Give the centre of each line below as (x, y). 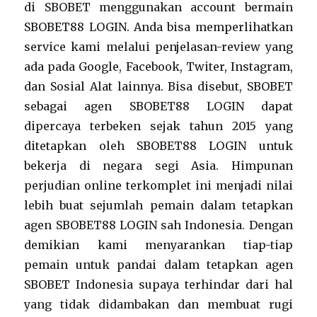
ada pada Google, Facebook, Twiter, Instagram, (158, 67)
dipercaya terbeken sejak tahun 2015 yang (158, 126)
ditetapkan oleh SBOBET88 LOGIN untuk (158, 146)
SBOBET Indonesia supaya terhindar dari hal (158, 284)
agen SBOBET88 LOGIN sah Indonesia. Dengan (158, 225)
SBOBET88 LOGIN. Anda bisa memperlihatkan (158, 27)
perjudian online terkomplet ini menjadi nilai (158, 185)
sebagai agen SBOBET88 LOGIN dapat (158, 106)
